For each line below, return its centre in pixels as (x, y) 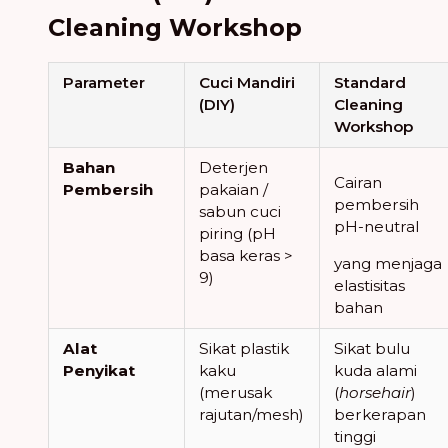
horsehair (375, 392)
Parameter (104, 82)
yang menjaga (388, 264)
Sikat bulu (372, 348)
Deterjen (234, 167)
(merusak (236, 392)
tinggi (355, 436)
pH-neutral (377, 226)
